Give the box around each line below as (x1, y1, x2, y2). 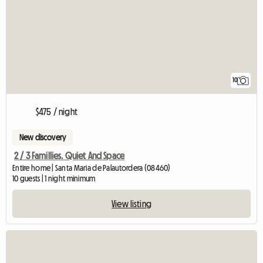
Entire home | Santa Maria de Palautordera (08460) (12, 163, 171, 172)
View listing (112, 198, 151, 208)
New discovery (19, 133, 66, 141)
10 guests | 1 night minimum (12, 174, 96, 183)
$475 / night (36, 106, 77, 116)
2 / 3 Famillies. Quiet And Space (14, 150, 125, 160)
